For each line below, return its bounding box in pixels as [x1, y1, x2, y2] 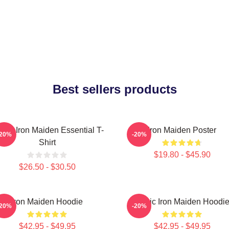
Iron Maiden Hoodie [11, 197, 83, 206]
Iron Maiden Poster [148, 126, 216, 134]
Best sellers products [52, 82, 177, 96]
